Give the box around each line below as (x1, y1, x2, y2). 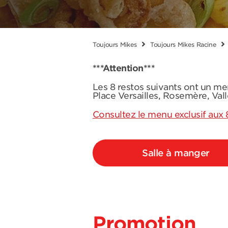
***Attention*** (93, 63, 155, 73)
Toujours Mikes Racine (150, 41, 217, 48)
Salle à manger (142, 148, 210, 158)
